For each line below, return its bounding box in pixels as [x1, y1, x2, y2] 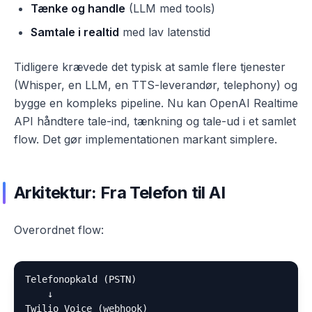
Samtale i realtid [31, 25, 119, 39]
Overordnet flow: [14, 223, 104, 237]
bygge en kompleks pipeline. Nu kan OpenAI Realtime [14, 96, 298, 110]
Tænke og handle [31, 1, 125, 15]
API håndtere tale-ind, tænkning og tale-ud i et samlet [14, 114, 296, 128]
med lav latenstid [119, 25, 210, 39]
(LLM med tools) [125, 1, 215, 15]
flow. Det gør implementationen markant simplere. [14, 132, 277, 146]
